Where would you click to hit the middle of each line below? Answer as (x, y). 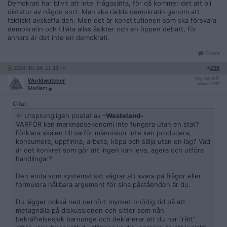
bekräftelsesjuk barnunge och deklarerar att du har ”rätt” (106, 219)
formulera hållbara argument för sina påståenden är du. (103, 184)
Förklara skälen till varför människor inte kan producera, (103, 133)
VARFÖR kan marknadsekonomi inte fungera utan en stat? (107, 124)
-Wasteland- (123, 116)
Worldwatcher (46, 81)
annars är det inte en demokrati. (59, 37)
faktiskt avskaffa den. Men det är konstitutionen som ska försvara (112, 20)
